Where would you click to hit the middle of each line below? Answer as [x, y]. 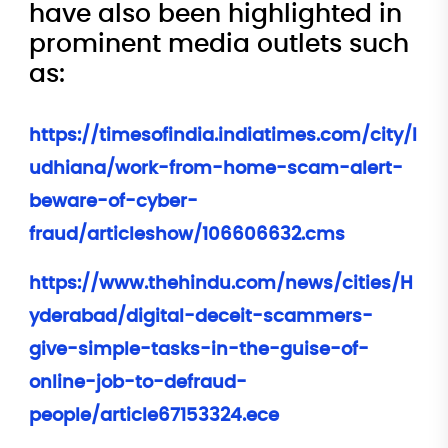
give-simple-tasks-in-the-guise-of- [199, 349]
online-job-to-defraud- [138, 382]
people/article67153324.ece [154, 415]
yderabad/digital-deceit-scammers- [201, 316]
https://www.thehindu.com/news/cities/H [221, 283]
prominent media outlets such [219, 44]
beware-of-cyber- [113, 201]
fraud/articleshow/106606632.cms [187, 234]
